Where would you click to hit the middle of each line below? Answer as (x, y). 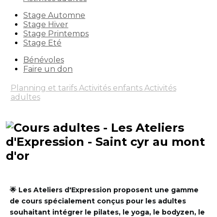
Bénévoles (44, 60)
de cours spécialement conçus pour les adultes (98, 201)
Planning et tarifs (45, 88)
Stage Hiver (46, 24)
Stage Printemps (56, 34)
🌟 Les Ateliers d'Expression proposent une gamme (104, 190)
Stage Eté (42, 43)
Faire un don (48, 69)
